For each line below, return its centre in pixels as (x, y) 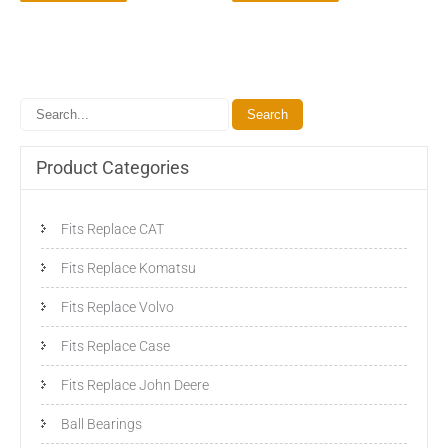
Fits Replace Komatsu (128, 267)
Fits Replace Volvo (117, 306)
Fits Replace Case (115, 345)
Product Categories (112, 167)
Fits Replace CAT (112, 228)
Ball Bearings (101, 423)
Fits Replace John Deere (135, 384)
